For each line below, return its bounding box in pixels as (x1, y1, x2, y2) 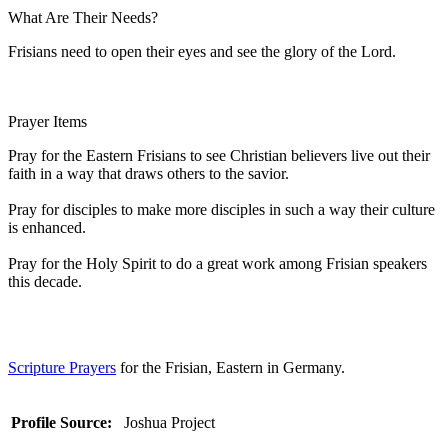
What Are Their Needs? (8, 8, 158, 26)
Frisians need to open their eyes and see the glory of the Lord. (8, 42, 396, 60)
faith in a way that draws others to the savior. (8, 164, 289, 182)
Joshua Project (112, 413, 223, 431)
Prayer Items (8, 112, 87, 130)
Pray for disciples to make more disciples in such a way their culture (8, 200, 435, 218)
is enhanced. (8, 218, 86, 236)
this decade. (8, 272, 82, 290)
